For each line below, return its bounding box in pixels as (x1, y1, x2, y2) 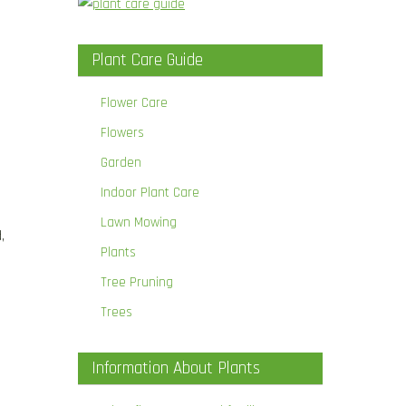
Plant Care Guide (92, 49, 203, 72)
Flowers (101, 124, 144, 141)
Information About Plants (92, 357, 260, 380)
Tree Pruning (101, 274, 173, 291)
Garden (101, 154, 141, 171)
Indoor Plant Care (101, 184, 199, 201)
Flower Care (101, 94, 168, 111)
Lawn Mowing (101, 214, 177, 231)
